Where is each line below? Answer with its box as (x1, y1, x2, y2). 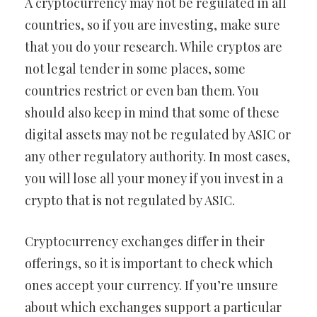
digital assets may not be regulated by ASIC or (25, 125, 291, 143)
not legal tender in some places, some (25, 59, 246, 77)
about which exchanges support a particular (25, 298, 282, 316)
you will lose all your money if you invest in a (25, 169, 283, 187)
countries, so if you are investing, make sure (25, 16, 280, 33)
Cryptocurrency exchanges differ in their (25, 232, 265, 250)
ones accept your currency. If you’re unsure (25, 276, 278, 294)
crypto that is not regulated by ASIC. (25, 191, 235, 209)
